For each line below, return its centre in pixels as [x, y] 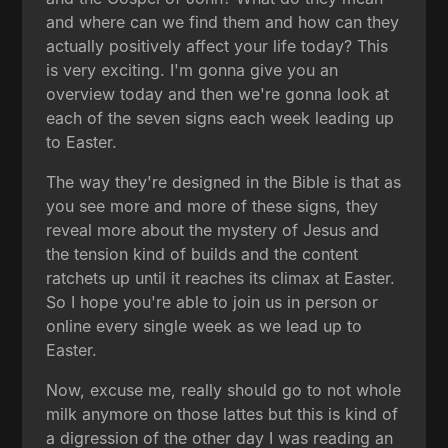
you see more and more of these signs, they [212, 206]
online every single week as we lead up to [204, 326]
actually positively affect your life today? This [217, 46]
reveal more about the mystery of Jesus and [213, 230]
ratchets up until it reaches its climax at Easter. [221, 278]
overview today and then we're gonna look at [218, 94]
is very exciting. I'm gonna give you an [192, 70]
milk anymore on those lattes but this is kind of [222, 414]
